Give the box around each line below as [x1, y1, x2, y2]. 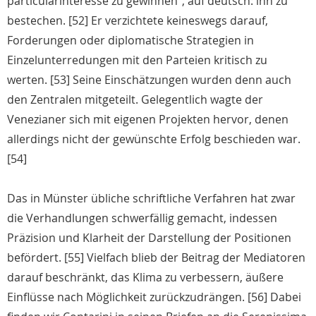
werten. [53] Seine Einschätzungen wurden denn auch [7, 72, 291, 88]
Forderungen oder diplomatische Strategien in [7, 32, 254, 49]
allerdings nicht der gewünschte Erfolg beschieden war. [7, 131, 300, 147]
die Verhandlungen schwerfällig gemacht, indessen [7, 210, 277, 226]
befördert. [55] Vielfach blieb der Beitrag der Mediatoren [7, 250, 305, 266]
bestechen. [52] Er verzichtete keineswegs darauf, [7, 13, 268, 29]
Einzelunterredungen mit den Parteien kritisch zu [7, 52, 267, 68]
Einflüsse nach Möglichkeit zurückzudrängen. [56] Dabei [7, 289, 301, 305]
